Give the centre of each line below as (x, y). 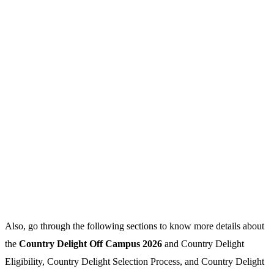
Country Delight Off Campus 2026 (92, 243)
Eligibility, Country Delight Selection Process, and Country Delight (135, 261)
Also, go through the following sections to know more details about (135, 226)
